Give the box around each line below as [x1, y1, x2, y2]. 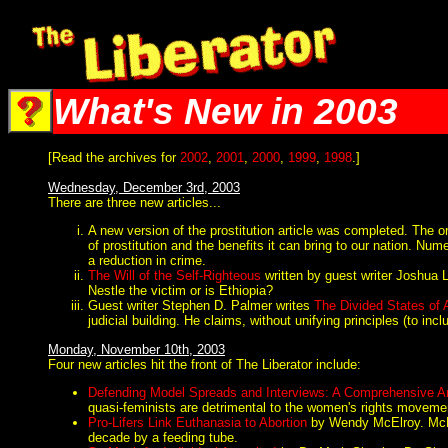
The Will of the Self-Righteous [88, 268, 261, 284]
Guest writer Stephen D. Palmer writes [88, 298, 314, 314]
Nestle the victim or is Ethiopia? [88, 283, 273, 299]
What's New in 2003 [53, 90, 398, 132]
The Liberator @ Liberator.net [8, 8, 127, 19]
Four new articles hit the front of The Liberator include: [48, 356, 361, 372]
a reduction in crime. [88, 253, 206, 269]
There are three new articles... [48, 195, 221, 210]
